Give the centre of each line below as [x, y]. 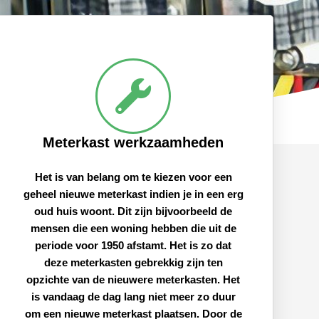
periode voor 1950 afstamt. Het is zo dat [134, 245]
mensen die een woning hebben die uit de [133, 228]
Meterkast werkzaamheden [134, 142]
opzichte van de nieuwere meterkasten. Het [134, 279]
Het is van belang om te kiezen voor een [133, 177]
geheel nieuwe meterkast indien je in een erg [133, 194]
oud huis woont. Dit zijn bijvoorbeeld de [134, 211]
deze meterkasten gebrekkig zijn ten [133, 262]
